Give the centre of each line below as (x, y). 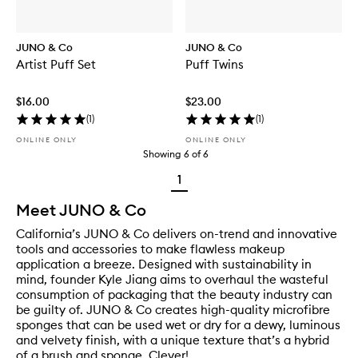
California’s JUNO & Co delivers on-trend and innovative (177, 234)
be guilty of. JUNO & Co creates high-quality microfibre (173, 310)
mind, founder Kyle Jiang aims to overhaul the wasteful (172, 280)
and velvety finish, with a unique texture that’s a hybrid (173, 340)
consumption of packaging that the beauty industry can (174, 295)
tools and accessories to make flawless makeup (150, 249)
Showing (162, 154)
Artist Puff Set (56, 65)
